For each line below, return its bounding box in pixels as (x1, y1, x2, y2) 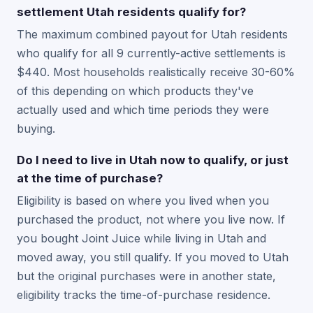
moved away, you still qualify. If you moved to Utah (17, 250, 289, 264)
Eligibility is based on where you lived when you (17, 194, 269, 208)
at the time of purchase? (17, 171, 163, 185)
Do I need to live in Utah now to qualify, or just (17, 153, 289, 167)
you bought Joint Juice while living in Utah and (17, 231, 266, 245)
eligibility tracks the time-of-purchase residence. (17, 288, 270, 302)
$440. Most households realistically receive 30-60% (17, 65, 295, 79)
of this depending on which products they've (17, 84, 254, 98)
